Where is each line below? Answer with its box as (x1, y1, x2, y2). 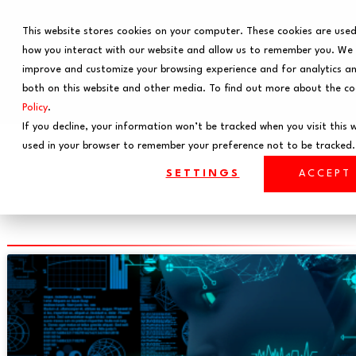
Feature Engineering (6, 167, 304, 209)
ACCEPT (299, 168, 351, 180)
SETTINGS (165, 168, 240, 180)
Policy (22, 103, 48, 113)
